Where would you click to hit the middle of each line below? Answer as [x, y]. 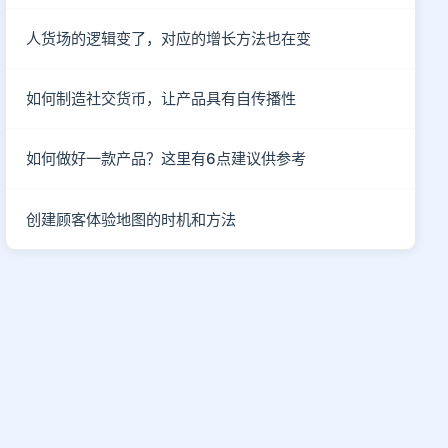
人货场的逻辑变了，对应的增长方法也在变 [169, 38]
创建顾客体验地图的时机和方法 [131, 219]
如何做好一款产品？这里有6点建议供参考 [166, 158]
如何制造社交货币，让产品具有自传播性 [161, 98]
